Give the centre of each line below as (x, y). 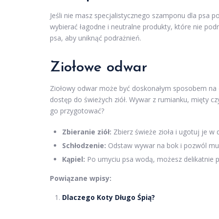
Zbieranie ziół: (87, 132)
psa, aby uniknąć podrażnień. (96, 38)
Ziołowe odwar (99, 68)
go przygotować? (77, 111)
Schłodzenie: (84, 146)
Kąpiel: (74, 159)
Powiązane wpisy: (81, 178)
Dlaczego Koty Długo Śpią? (109, 197)
